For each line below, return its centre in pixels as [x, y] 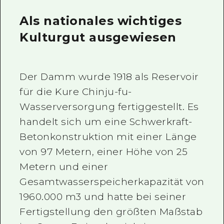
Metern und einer [64, 166]
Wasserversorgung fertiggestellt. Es [109, 106]
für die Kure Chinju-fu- [76, 91]
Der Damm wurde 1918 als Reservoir [109, 76]
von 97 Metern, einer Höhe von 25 [104, 151]
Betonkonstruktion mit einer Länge [108, 136]
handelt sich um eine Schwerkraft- [106, 121]
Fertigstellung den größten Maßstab [111, 211]
